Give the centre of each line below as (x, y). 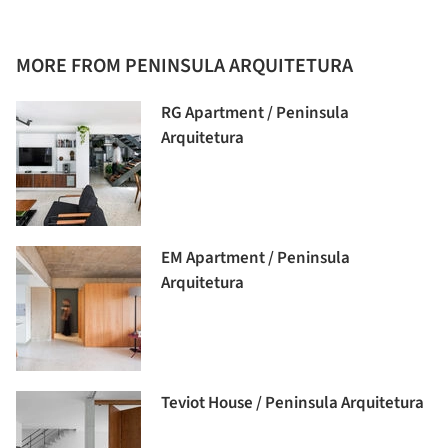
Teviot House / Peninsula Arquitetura (292, 403)
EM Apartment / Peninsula (255, 258)
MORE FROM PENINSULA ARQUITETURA (184, 66)
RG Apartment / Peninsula (255, 113)
